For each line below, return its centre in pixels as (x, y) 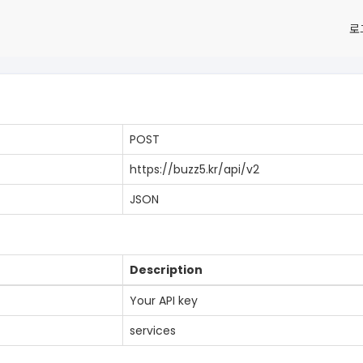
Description (166, 270)
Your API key (164, 301)
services (153, 331)
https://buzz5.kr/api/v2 (194, 169)
